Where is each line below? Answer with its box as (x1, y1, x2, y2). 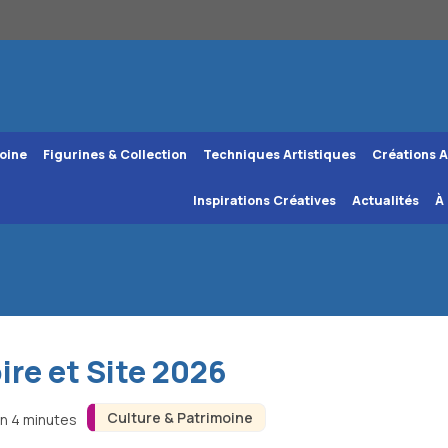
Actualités (351, 192, 419, 210)
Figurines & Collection (42, 146, 187, 164)
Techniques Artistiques (202, 146, 356, 164)
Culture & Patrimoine (106, 408, 253, 428)
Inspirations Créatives (192, 192, 336, 210)
